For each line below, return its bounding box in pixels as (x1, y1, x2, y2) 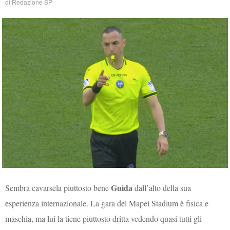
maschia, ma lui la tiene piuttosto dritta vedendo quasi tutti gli (5, 213, 202, 224)
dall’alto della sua (132, 182, 191, 193)
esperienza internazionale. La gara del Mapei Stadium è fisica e (5, 197, 209, 208)
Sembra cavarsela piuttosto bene (5, 182, 111, 193)
